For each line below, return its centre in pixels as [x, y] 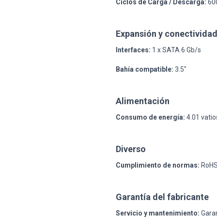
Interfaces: [133, 50]
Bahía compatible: [145, 69]
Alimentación [143, 101]
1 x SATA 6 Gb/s [176, 50]
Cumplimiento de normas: [158, 165]
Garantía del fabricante [162, 197]
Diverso [131, 149]
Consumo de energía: [150, 117]
